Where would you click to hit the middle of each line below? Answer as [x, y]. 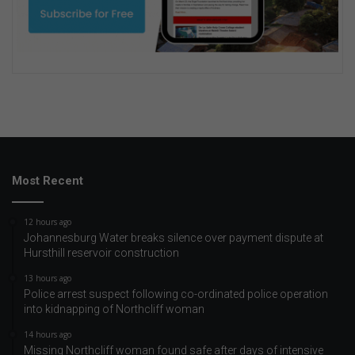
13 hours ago [48, 278]
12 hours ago [48, 221]
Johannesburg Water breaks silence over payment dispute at [174, 237]
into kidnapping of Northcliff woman [114, 309]
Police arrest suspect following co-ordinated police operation [176, 294]
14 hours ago [48, 334]
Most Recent [48, 180]
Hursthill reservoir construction [101, 252]
